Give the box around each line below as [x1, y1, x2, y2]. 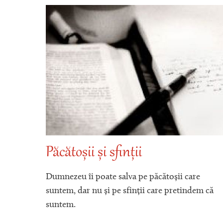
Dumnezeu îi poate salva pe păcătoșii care [46, 173, 200, 182]
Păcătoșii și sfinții [46, 143, 142, 162]
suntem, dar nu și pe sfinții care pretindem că [46, 187, 214, 196]
